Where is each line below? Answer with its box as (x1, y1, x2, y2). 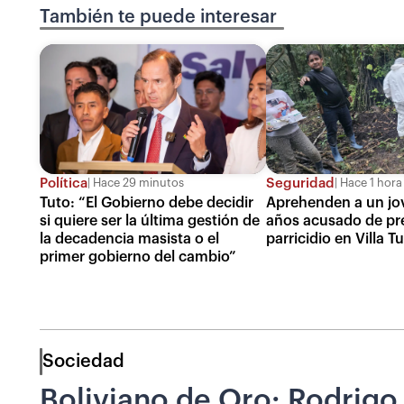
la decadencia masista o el (40, 231, 219, 246)
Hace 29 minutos (90, 178, 184, 189)
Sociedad (42, 352, 124, 371)
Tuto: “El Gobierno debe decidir (40, 195, 253, 210)
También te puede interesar (40, 7, 277, 26)
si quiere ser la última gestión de (40, 213, 260, 228)
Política (40, 176, 87, 190)
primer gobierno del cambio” (40, 249, 236, 264)
